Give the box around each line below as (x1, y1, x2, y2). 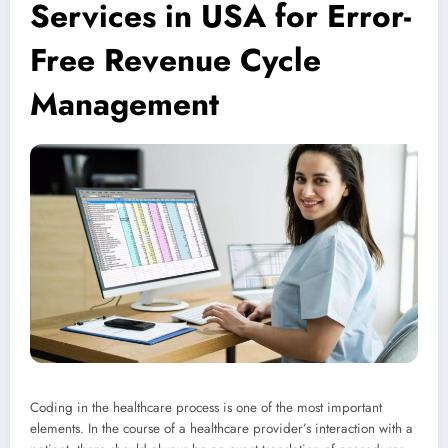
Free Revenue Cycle (30, 37, 321, 84)
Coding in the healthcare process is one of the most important (30, 397, 382, 417)
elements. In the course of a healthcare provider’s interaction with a (30, 418, 413, 438)
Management (30, 81, 219, 128)
